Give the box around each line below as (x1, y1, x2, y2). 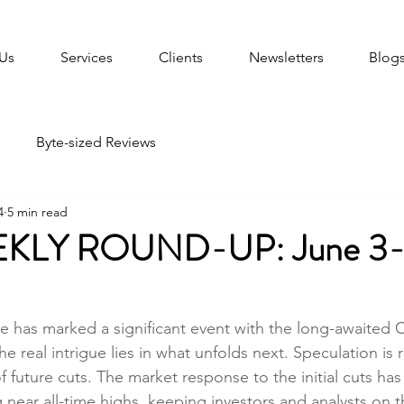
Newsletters (249, 49, 325, 66)
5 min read (7, 203, 68, 220)
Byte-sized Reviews (36, 133, 156, 151)
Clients (159, 49, 204, 66)
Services (60, 49, 114, 66)
